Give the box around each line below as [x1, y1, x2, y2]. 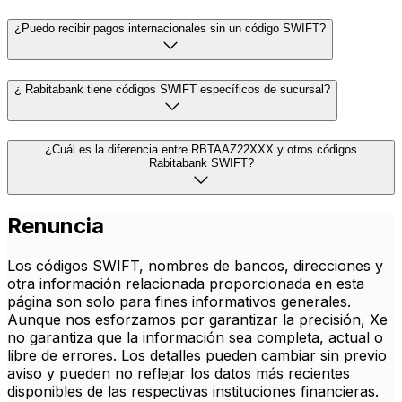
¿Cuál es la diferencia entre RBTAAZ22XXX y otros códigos [45, 143, 357, 157]
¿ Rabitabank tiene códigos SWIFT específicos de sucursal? [14, 82, 330, 96]
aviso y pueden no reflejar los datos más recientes [7, 364, 350, 383]
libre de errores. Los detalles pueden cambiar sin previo [7, 346, 387, 365]
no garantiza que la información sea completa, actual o [7, 328, 383, 347]
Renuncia [7, 213, 104, 240]
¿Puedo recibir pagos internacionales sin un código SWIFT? [14, 22, 326, 36]
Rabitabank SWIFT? [148, 156, 254, 170]
